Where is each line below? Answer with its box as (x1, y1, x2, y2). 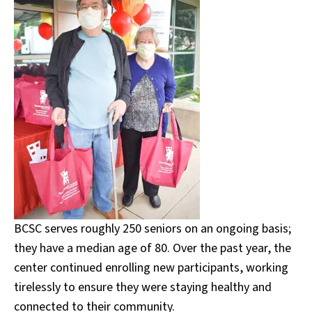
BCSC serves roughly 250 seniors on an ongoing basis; (14, 220, 291, 237)
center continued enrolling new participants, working (14, 259, 288, 276)
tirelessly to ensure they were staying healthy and (14, 279, 272, 296)
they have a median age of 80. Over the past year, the (14, 240, 291, 257)
